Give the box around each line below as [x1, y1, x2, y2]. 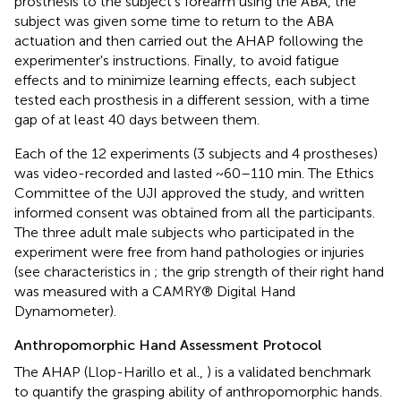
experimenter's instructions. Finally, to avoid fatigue [14, 51, 339, 69]
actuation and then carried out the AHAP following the [14, 31, 363, 49]
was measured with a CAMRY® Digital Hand [14, 282, 295, 300]
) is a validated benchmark [207, 363, 371, 380]
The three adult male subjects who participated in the [14, 223, 354, 241]
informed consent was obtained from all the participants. [14, 203, 375, 221]
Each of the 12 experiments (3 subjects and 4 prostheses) [14, 144, 378, 162]
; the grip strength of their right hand [154, 262, 384, 280]
